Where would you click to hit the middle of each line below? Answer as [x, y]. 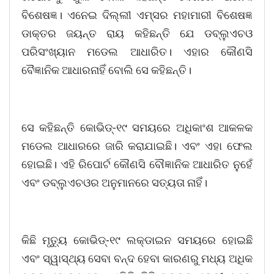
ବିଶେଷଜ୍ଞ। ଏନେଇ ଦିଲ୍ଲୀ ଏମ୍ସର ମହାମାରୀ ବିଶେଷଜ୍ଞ [137, 15]
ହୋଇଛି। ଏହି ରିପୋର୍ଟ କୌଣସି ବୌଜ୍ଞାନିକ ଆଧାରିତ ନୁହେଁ [137, 165]
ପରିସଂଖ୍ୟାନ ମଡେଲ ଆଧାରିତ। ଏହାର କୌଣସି [137, 52]
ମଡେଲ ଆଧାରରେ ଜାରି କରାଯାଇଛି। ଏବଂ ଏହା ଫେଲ [137, 146]
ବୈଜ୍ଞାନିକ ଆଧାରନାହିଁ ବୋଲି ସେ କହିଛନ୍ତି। [106, 70]
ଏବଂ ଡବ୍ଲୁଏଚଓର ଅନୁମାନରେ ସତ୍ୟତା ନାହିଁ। [114, 183]
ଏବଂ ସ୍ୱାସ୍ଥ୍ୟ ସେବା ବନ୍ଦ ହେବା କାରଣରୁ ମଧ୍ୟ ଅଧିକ [137, 259]
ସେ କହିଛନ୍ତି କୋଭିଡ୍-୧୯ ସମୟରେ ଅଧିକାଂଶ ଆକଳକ [137, 128]
